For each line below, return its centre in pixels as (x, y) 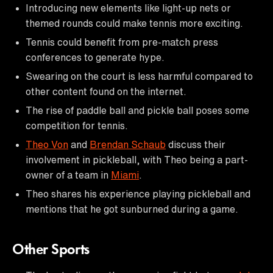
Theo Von (47, 144)
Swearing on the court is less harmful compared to (139, 76)
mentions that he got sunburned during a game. (132, 209)
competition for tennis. (77, 125)
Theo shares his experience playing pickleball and (138, 193)
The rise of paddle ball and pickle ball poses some (137, 110)
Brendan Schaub (128, 144)
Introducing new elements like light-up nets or (128, 8)
